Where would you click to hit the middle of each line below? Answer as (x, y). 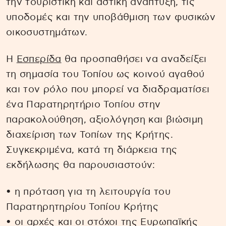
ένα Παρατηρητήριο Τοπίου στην (83, 104)
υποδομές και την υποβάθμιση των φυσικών (111, 18)
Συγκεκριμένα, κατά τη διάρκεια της (92, 150)
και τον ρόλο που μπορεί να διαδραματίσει (108, 89)
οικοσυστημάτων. (47, 33)
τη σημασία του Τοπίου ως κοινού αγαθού (105, 74)
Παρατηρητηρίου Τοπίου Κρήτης (82, 207)
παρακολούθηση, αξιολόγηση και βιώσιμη (105, 120)
